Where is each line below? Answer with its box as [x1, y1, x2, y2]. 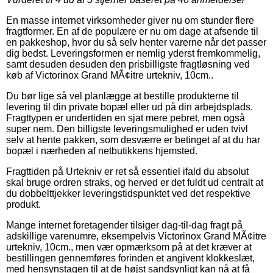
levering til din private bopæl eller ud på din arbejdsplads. [6, 101, 253, 112]
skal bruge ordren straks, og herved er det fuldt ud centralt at [6, 177, 263, 188]
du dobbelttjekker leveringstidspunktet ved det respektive [6, 188, 250, 199]
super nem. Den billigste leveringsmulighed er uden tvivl [6, 123, 248, 134]
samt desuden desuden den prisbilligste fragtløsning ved [6, 58, 250, 69]
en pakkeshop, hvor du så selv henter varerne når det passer [6, 37, 266, 48]
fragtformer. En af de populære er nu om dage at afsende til [6, 26, 258, 37]
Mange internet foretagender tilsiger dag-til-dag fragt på [6, 219, 243, 230]
